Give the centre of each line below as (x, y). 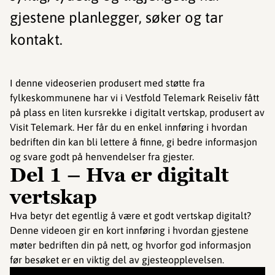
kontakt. (36, 40)
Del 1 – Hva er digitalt (119, 175)
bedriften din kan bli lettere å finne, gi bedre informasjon (134, 142)
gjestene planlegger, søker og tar (117, 18)
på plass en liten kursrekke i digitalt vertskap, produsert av (137, 113)
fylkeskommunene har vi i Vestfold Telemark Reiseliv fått (134, 98)
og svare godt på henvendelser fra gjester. (102, 157)
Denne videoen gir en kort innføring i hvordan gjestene (129, 230)
